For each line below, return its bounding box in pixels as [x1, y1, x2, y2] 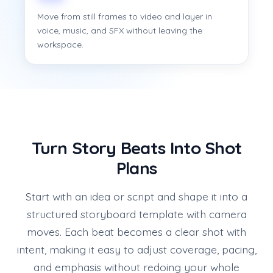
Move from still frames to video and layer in [37, 10, 212, 22]
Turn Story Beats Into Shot [31, 136, 242, 158]
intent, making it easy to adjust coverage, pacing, [16, 242, 257, 256]
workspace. [37, 38, 83, 50]
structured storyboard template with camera [26, 207, 247, 221]
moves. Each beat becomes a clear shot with [27, 224, 246, 238]
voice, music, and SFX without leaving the [37, 24, 202, 36]
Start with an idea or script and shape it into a [26, 189, 247, 203]
